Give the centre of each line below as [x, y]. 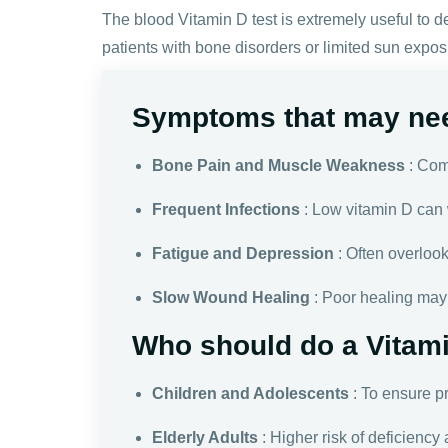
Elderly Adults [205, 437]
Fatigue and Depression [243, 253]
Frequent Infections [226, 209]
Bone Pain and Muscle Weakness [278, 165]
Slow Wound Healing [231, 297]
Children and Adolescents [250, 393]
